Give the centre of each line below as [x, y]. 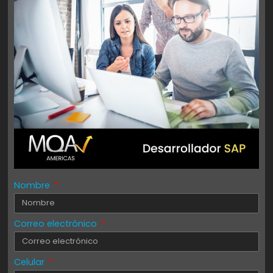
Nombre [34, 185]
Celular [31, 262]
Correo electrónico [57, 223]
